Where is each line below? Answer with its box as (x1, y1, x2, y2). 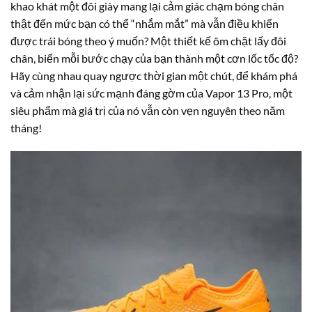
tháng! (10, 121, 42, 135)
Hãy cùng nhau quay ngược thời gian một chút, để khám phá (10, 69, 297, 83)
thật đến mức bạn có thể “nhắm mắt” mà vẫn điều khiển (10, 17, 279, 31)
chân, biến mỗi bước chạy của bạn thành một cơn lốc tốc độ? (10, 52, 298, 65)
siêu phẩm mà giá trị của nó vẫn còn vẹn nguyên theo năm (10, 104, 285, 118)
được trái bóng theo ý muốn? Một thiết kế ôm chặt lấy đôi (10, 34, 286, 48)
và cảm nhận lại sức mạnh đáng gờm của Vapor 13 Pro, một (10, 86, 292, 100)
